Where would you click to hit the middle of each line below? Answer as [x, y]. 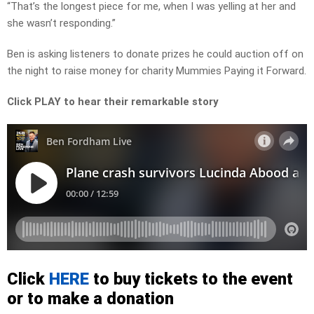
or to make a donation [90, 299]
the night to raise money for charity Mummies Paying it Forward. [157, 71]
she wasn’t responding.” [61, 23]
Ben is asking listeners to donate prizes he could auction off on [155, 54]
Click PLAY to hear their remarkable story [113, 102]
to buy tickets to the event [191, 279]
